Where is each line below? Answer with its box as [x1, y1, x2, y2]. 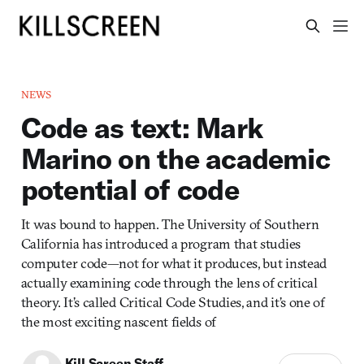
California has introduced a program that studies [20, 234, 301, 252]
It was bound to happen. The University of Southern [20, 214, 319, 232]
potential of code [20, 171, 239, 207]
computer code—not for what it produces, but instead [20, 253, 327, 271]
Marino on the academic [20, 140, 330, 176]
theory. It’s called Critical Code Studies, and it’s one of [20, 292, 325, 310]
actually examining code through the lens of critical [20, 273, 318, 291]
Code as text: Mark [20, 109, 264, 145]
